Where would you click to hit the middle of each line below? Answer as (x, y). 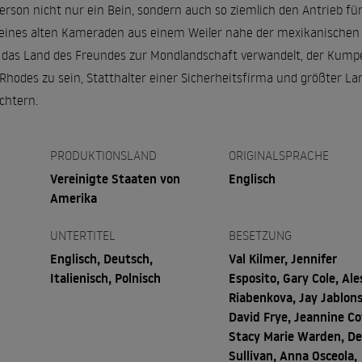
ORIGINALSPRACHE (279, 155)
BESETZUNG (261, 235)
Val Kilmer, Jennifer (283, 259)
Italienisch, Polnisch (105, 278)
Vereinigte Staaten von (115, 179)
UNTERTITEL (82, 235)
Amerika (73, 198)
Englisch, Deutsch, (101, 259)
